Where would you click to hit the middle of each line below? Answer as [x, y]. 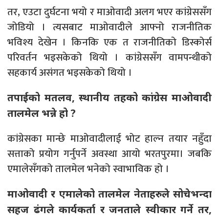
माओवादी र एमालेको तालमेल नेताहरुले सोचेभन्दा [109, 193]
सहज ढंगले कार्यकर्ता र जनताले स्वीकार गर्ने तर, [109, 209]
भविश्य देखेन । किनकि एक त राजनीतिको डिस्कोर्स [109, 42]
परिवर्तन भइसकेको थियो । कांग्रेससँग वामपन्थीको [109, 57]
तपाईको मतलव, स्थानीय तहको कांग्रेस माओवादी [109, 97]
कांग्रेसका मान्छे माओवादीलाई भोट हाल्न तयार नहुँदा [109, 138]
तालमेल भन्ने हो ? [42, 113]
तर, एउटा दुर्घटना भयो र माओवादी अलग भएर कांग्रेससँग [109, 12]
